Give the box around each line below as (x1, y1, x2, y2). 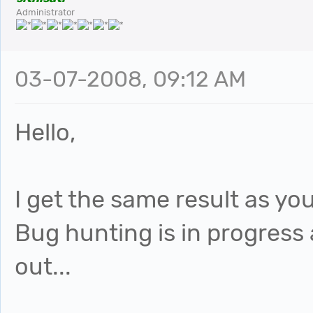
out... (15, 252, 71, 281)
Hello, (15, 118, 75, 147)
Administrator (16, 7, 75, 17)
